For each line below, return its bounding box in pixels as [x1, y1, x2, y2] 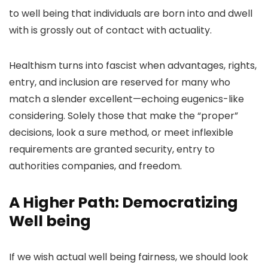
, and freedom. [114, 159, 182, 173]
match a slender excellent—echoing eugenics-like [9, 92, 244, 106]
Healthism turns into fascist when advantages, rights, [9, 59, 257, 72]
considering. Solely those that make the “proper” [9, 109, 238, 123]
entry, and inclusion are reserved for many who [9, 75, 230, 89]
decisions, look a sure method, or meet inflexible [9, 126, 233, 139]
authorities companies [9, 159, 114, 173]
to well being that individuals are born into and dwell [9, 7, 252, 20]
